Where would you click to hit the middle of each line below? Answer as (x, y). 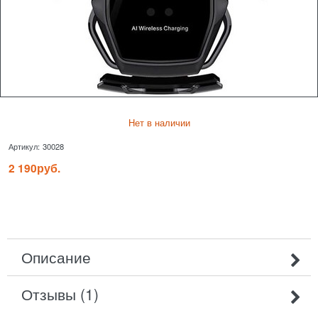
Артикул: (24, 147)
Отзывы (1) (60, 294)
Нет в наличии (159, 122)
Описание (56, 257)
